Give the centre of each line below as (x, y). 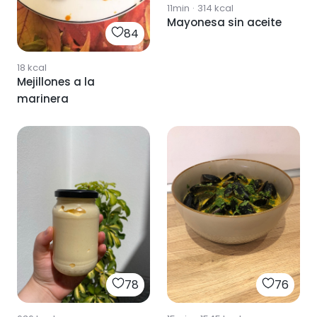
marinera (43, 98)
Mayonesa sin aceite (224, 22)
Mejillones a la (56, 81)
